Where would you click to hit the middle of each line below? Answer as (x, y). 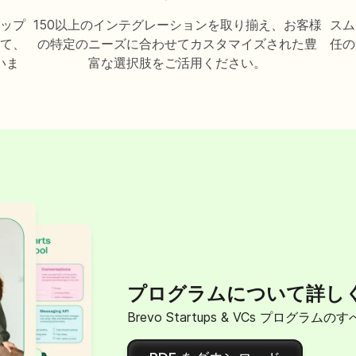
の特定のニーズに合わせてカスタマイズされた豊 (178, 44)
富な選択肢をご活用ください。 (178, 63)
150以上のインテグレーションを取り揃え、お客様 (177, 25)
